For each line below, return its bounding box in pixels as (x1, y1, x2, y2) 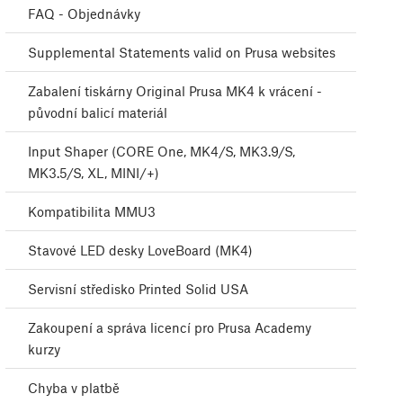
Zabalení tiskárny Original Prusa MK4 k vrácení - (28, 83, 322, 100)
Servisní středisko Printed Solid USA (28, 281, 248, 298)
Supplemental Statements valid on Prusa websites (28, 44, 336, 61)
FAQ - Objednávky (28, 5, 140, 22)
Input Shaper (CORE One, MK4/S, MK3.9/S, (28, 143, 295, 160)
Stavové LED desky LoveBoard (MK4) (28, 242, 253, 259)
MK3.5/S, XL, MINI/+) (28, 165, 159, 182)
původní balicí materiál (28, 104, 167, 121)
